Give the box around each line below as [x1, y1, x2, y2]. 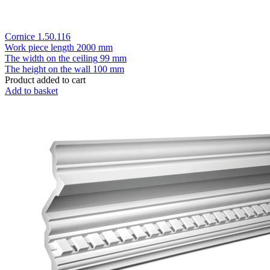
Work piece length [5, 42, 74, 52]
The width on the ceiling [5, 52, 98, 63]
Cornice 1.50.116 [5, 31, 71, 42]
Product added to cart [5, 74, 86, 85]
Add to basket [5, 85, 58, 96]
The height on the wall [5, 63, 90, 74]
